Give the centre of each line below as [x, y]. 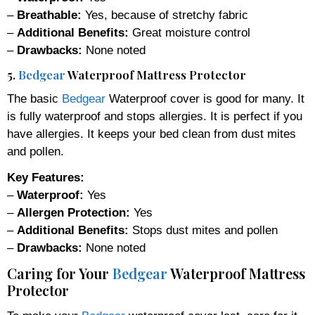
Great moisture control [189, 32]
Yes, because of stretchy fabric [165, 15]
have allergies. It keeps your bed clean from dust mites [152, 134]
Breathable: [49, 15]
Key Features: [46, 177]
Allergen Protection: [73, 212]
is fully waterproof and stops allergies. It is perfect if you [155, 116]
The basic [34, 98]
